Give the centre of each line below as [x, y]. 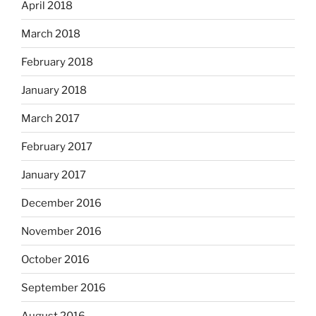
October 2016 [55, 259]
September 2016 [63, 287]
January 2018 [54, 90]
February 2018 [57, 62]
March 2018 [51, 34]
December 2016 [61, 203]
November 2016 [61, 231]
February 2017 [57, 146]
